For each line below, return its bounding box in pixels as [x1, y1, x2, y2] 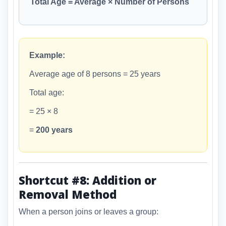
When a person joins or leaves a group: [19, 207, 158, 216]
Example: [29, 50, 65, 60]
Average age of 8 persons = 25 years [29, 69, 160, 78]
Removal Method [19, 186, 117, 202]
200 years [36, 125, 73, 134]
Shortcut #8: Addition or [19, 172, 156, 188]
